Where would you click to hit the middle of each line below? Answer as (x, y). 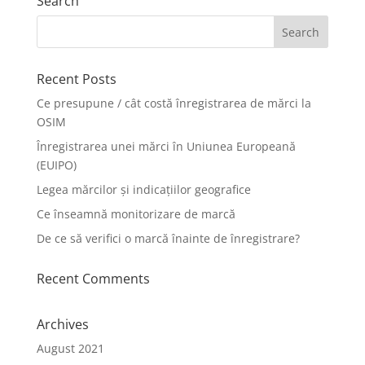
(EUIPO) (56, 165)
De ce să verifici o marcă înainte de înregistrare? (168, 238)
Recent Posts (76, 79)
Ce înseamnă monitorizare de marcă (136, 213)
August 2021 (70, 348)
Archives (62, 324)
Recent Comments (93, 278)
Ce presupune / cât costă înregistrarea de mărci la (174, 103)
